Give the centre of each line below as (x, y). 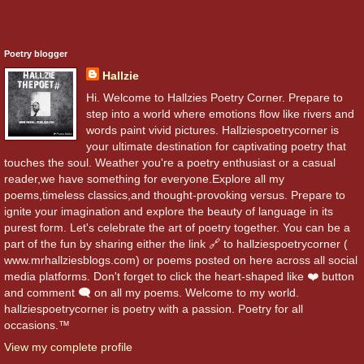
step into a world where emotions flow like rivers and (220, 113)
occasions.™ (37, 325)
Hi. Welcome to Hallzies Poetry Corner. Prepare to (214, 97)
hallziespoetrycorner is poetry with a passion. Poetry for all (154, 308)
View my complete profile (68, 347)
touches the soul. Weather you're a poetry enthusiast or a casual (170, 162)
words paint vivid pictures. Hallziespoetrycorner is (212, 130)
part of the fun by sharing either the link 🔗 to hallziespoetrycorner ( (176, 243)
